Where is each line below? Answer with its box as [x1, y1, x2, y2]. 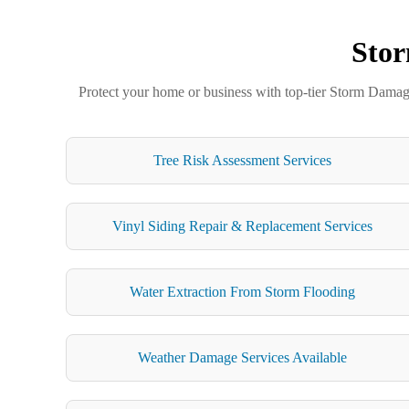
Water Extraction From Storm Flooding [129, 283, 355, 299]
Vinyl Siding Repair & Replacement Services [111, 217, 372, 234]
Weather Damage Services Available [137, 349, 347, 365]
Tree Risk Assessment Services [152, 152, 331, 168]
